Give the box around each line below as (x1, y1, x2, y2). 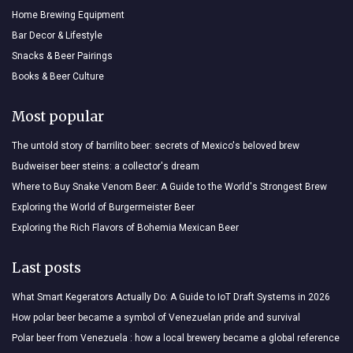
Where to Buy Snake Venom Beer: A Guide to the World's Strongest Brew (12, 181, 327, 193)
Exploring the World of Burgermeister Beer (12, 202, 195, 214)
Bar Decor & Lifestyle (12, 30, 102, 42)
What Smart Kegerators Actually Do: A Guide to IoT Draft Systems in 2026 (12, 292, 330, 303)
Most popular (12, 108, 104, 126)
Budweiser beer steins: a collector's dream (12, 161, 199, 173)
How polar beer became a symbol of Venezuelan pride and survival (12, 312, 300, 324)
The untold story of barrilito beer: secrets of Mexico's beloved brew (12, 140, 299, 152)
